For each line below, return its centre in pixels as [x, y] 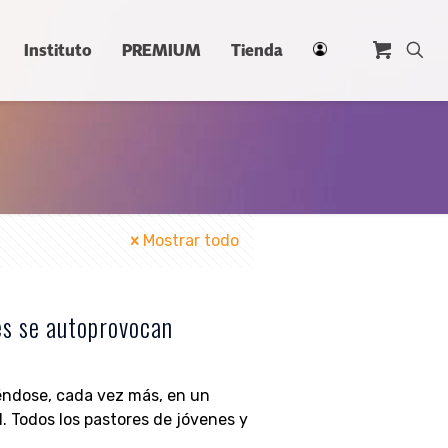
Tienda [257, 50]
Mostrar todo [191, 240]
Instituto [58, 50]
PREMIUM [161, 50]
